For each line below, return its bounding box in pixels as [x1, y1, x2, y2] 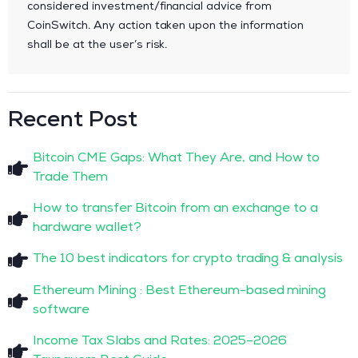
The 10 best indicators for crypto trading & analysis [33, 253, 344, 267]
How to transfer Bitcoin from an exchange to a [33, 202, 319, 216]
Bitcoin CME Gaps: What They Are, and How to [33, 152, 320, 165]
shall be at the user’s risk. [27, 39, 168, 51]
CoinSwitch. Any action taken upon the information [27, 20, 304, 32]
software [33, 304, 90, 317]
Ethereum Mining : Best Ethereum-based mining [33, 284, 327, 298]
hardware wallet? [33, 221, 141, 235]
